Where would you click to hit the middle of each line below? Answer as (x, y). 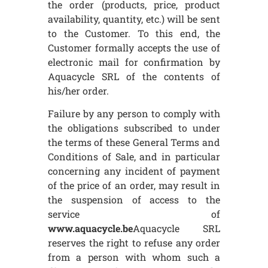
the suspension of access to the (134, 200)
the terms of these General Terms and (134, 142)
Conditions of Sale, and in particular (134, 157)
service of (134, 214)
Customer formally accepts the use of (134, 47)
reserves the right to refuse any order (134, 243)
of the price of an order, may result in (134, 185)
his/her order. (78, 90)
